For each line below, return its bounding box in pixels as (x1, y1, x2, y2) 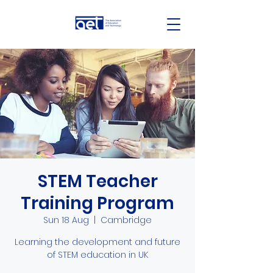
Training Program (21, 191, 174, 215)
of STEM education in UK (47, 249, 148, 261)
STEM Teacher (37, 169, 158, 193)
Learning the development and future (15, 236, 180, 248)
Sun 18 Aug (43, 214, 89, 226)
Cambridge (101, 214, 152, 226)
